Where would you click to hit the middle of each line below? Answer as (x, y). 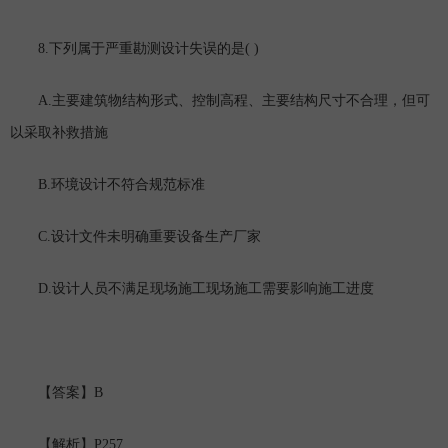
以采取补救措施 (59, 134)
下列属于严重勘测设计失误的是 (147, 50)
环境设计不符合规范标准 (128, 186)
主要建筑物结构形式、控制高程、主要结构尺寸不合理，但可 (241, 102)
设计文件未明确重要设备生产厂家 (156, 238)
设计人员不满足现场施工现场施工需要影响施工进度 (213, 290)
